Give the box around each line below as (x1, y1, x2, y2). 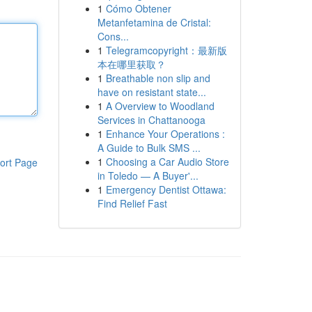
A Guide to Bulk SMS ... (97, 141, 201, 155)
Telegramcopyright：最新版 (105, 43, 227, 57)
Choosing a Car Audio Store (105, 155, 229, 169)
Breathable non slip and (105, 71, 210, 85)
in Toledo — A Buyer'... (97, 169, 198, 182)
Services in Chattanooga (97, 113, 205, 127)
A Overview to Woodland (105, 99, 214, 113)
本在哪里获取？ (97, 57, 166, 71)
